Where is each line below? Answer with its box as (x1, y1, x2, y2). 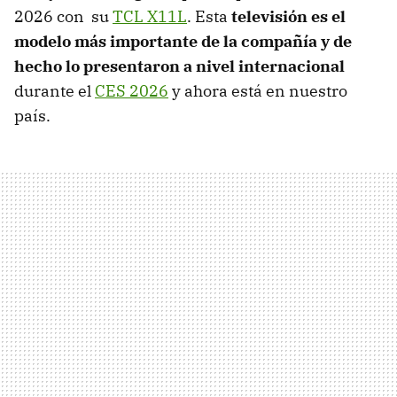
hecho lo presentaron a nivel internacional (14, 56, 345, 77)
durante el (14, 81, 95, 102)
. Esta (187, 6, 231, 27)
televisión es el (231, 6, 346, 27)
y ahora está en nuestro (168, 81, 347, 102)
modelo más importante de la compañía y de (14, 31, 352, 52)
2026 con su (14, 6, 113, 27)
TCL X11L (113, 6, 187, 27)
